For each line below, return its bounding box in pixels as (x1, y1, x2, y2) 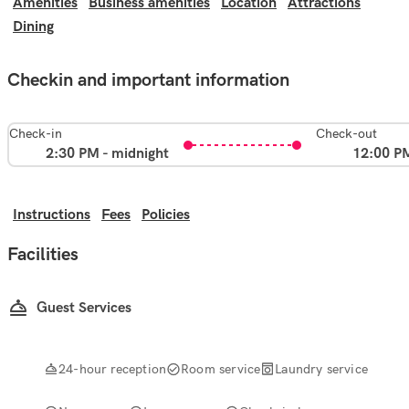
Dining (13, 18, 54, 36)
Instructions (13, 206, 90, 224)
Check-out (316, 125, 377, 142)
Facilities (7, 243, 79, 266)
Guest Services (37, 299, 131, 317)
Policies (142, 206, 190, 224)
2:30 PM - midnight (46, 145, 169, 163)
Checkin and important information (7, 69, 289, 91)
